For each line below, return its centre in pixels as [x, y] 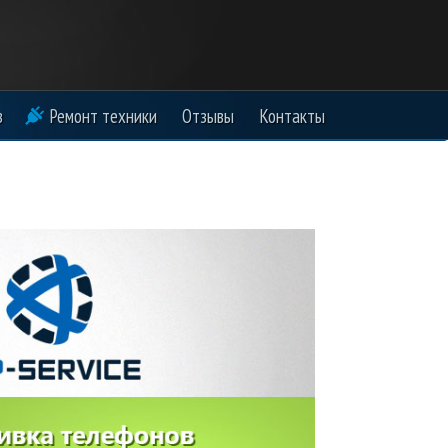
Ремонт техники [103, 116]
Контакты [292, 116]
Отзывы [208, 116]
